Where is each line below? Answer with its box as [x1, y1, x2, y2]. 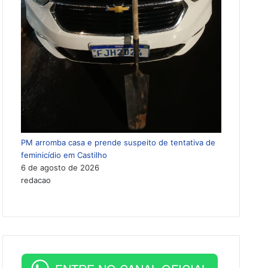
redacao [21, 175, 51, 185]
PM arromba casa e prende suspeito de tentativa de [21, 138, 216, 148]
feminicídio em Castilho [21, 150, 108, 160]
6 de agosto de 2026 [21, 163, 100, 173]
